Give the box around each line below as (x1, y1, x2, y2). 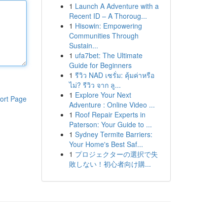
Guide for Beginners (69, 60, 132, 70)
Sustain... (69, 40, 98, 50)
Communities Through (69, 31, 139, 40)
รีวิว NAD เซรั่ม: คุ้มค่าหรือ (74, 70, 154, 80)
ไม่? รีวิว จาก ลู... (69, 80, 121, 90)
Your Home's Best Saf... (69, 139, 143, 149)
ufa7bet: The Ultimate (74, 50, 143, 60)
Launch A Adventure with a (74, 1, 159, 11)
